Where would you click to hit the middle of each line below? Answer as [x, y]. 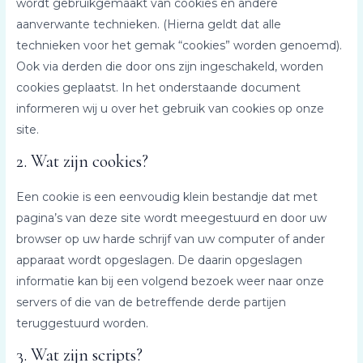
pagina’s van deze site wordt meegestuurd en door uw [171, 218]
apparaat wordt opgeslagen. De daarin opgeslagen [159, 260]
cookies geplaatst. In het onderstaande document [158, 87]
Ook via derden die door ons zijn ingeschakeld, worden [169, 66]
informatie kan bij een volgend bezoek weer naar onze [170, 281]
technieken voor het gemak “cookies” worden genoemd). [179, 45]
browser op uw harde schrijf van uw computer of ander [170, 239]
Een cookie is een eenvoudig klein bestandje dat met [167, 196]
